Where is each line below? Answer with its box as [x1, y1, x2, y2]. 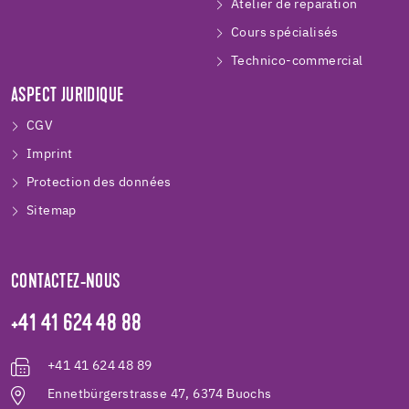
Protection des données [26, 176, 172, 190]
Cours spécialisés [231, 26, 339, 40]
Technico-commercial [231, 55, 363, 68]
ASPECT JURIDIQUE [11, 87, 124, 108]
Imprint [26, 148, 73, 162]
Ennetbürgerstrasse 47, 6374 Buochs [47, 388, 272, 402]
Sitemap [26, 204, 77, 218]
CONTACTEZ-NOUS [11, 273, 121, 294]
